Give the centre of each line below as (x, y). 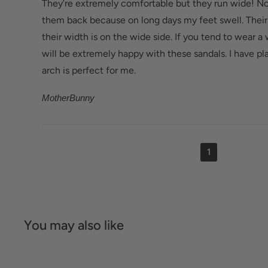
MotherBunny (68, 98)
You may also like (74, 226)
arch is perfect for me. (89, 71)
